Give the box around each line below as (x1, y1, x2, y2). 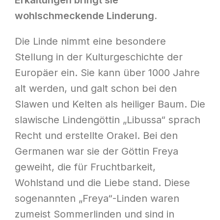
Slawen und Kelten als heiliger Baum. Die (15, 98, 205, 110)
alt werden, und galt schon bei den (15, 82, 177, 95)
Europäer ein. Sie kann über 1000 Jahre (15, 67, 200, 79)
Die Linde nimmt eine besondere (15, 35, 166, 48)
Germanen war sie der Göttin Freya (15, 145, 178, 158)
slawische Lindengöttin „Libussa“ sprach (15, 114, 200, 126)
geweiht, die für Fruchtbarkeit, (15, 161, 156, 173)
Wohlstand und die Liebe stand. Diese (15, 177, 190, 189)
